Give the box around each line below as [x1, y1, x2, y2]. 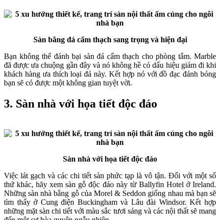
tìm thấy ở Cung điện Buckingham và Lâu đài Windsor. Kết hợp [4, 198, 216, 207]
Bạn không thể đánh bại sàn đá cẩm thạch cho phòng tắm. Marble [4, 52, 216, 61]
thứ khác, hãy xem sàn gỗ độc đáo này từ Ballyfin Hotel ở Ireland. [4, 180, 216, 189]
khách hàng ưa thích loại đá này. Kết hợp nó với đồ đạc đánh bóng [4, 70, 216, 79]
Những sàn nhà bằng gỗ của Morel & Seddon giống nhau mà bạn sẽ [4, 189, 216, 198]
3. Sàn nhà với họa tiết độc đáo [4, 97, 157, 110]
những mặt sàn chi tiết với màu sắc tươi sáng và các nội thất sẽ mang [4, 207, 216, 216]
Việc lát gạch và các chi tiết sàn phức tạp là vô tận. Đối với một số [4, 171, 216, 180]
